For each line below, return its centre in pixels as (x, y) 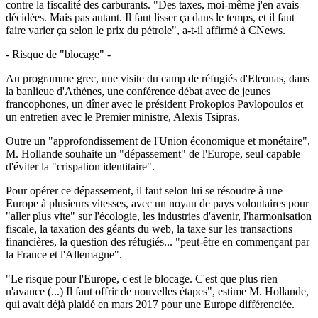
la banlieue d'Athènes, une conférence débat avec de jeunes (138, 91)
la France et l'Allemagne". (64, 254)
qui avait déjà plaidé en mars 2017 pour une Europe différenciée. (150, 304)
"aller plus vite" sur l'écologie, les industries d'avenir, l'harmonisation (159, 216)
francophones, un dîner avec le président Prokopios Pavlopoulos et (154, 104)
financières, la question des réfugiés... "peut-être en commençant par (158, 241)
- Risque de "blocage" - (58, 54)
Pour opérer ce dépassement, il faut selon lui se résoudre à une (144, 190)
